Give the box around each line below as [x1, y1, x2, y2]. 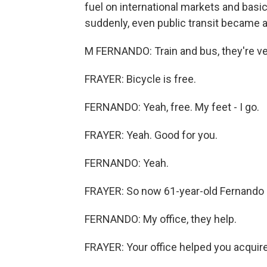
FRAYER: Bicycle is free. [85, 73, 196, 85]
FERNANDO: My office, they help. [85, 213, 237, 225]
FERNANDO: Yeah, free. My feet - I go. [85, 101, 259, 113]
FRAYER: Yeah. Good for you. [85, 129, 218, 141]
